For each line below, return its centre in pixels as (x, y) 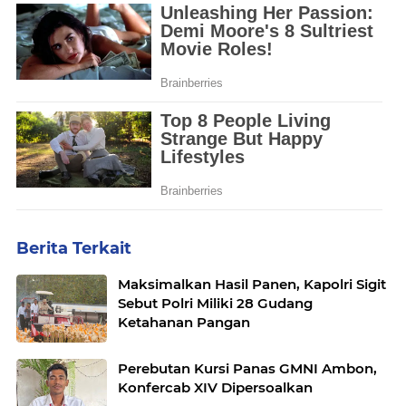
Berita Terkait (74, 248)
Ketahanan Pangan (184, 322)
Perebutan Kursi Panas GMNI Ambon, (247, 368)
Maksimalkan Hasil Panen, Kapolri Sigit (252, 284)
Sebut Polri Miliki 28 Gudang (215, 303)
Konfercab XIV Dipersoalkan (215, 387)
